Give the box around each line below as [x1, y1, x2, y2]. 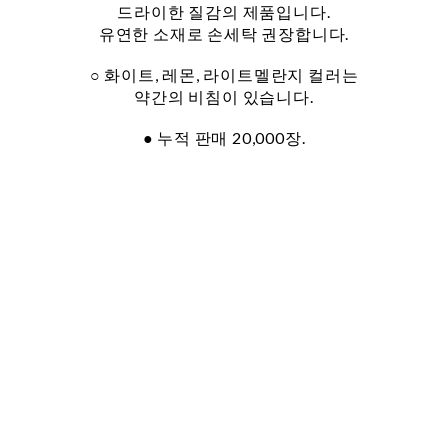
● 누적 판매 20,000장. [142, 128, 306, 148]
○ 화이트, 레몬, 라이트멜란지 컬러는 [89, 65, 359, 85]
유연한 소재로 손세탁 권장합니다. [98, 24, 350, 44]
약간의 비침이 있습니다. [134, 87, 314, 107]
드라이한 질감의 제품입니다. [117, 2, 331, 22]
